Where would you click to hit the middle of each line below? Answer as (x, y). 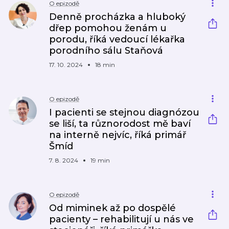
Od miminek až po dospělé (112, 208)
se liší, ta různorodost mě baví (120, 124)
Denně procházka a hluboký (117, 17)
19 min (100, 160)
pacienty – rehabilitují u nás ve (121, 219)
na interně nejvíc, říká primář (118, 135)
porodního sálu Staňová (106, 51)
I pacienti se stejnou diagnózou (124, 112)
